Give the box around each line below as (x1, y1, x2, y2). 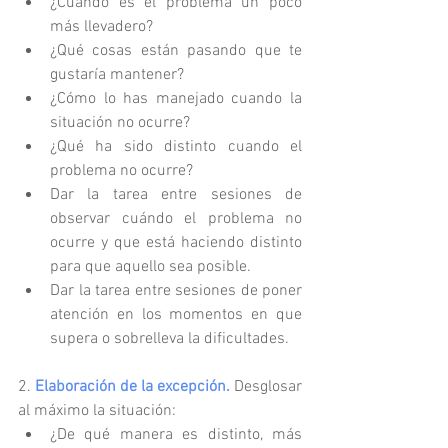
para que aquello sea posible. (50, 257, 263, 278)
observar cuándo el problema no (50, 209, 302, 230)
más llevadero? (50, 17, 161, 38)
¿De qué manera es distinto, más (50, 425, 302, 446)
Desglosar (230, 377, 302, 398)
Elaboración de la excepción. (35, 377, 230, 398)
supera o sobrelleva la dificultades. (50, 329, 297, 350)
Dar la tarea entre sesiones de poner (50, 281, 302, 302)
